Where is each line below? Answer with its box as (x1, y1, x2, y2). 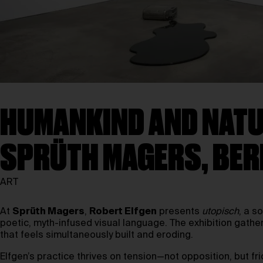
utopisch (202, 207, 239, 217)
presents (157, 207, 202, 217)
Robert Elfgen (89, 207, 157, 217)
